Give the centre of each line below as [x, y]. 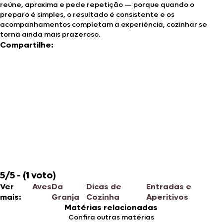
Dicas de [104, 186]
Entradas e [168, 186]
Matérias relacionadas [111, 207]
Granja [65, 197]
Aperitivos [167, 197]
